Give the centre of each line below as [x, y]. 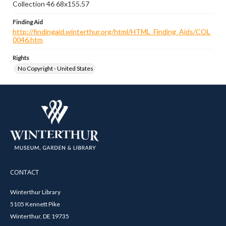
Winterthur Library [35, 192]
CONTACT [24, 172]
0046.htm [28, 40]
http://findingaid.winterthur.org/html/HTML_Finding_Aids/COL [111, 32]
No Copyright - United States [55, 68]
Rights [21, 58]
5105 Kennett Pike [35, 204]
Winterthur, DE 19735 [40, 216]
